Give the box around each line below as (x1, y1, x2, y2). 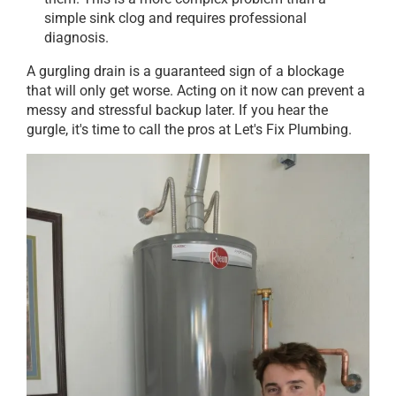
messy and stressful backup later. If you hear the (27, 102, 328, 119)
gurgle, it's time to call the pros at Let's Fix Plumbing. (27, 121, 352, 139)
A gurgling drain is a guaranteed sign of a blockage (27, 63, 344, 80)
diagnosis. (44, 29, 109, 47)
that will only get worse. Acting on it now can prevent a (27, 82, 365, 100)
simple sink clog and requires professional (44, 10, 307, 27)
